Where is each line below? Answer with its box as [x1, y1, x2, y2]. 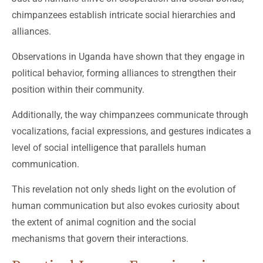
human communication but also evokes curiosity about [12, 200, 240, 212]
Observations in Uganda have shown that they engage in [12, 51, 245, 63]
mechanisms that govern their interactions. [12, 233, 188, 245]
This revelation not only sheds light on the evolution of [12, 184, 236, 195]
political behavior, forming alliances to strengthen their [12, 68, 236, 79]
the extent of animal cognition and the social [12, 217, 196, 228]
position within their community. [12, 84, 144, 96]
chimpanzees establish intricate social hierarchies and [12, 9, 235, 21]
